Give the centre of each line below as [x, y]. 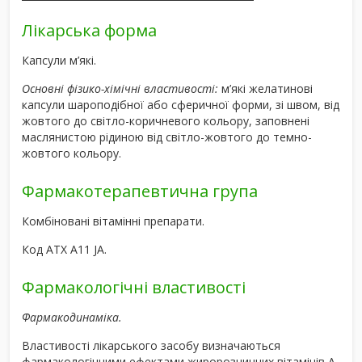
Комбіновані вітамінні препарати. [113, 221]
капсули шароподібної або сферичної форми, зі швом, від [181, 104]
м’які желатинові [265, 88]
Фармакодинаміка [70, 317]
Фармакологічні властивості [134, 287]
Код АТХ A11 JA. [64, 249]
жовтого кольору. [72, 153]
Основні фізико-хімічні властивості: [120, 88]
